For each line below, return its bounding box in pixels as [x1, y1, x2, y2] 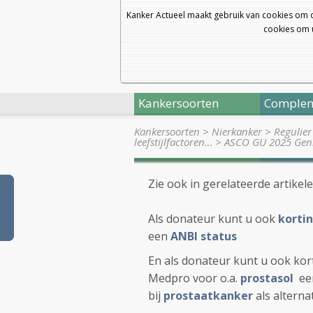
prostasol [240, 270, 293, 286]
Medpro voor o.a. [148, 270, 240, 286]
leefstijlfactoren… [134, 135, 212, 149]
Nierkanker [212, 124, 262, 138]
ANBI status [170, 228, 237, 244]
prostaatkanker [163, 288, 253, 303]
